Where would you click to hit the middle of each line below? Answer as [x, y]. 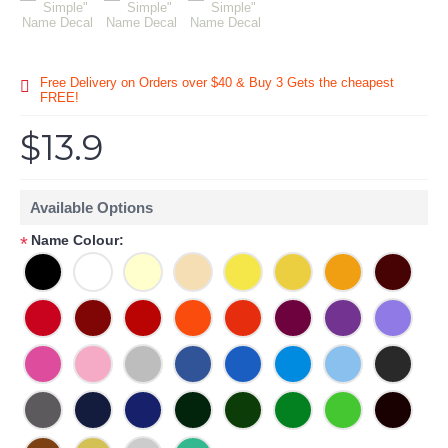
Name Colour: [77, 240]
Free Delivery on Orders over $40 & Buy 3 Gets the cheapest [217, 82]
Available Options [91, 207]
